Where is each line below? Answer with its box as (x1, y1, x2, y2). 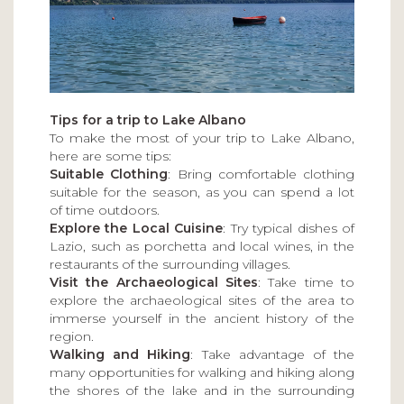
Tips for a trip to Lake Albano (50, 112, 246, 129)
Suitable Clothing (50, 166, 169, 183)
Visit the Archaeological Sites (50, 274, 258, 291)
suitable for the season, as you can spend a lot (50, 184, 354, 201)
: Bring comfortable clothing (168, 166, 354, 183)
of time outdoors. (50, 202, 160, 219)
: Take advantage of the (190, 346, 355, 363)
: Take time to (258, 274, 354, 291)
